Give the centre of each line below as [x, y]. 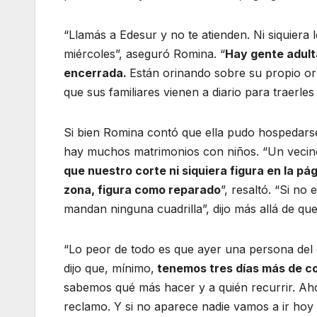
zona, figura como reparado [142, 190]
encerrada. [97, 73]
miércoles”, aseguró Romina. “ [144, 54]
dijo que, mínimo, [109, 269]
